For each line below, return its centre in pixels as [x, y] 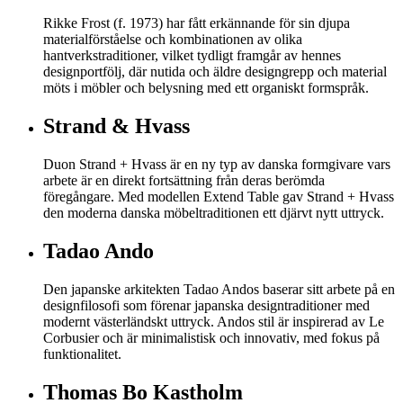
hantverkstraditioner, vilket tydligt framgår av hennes [192, 56]
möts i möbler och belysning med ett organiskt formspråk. [206, 88]
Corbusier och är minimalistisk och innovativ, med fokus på [211, 337]
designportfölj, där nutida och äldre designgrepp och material [215, 72]
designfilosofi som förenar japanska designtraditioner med [206, 305]
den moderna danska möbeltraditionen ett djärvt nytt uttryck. [214, 213]
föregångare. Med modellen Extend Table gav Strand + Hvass [219, 197]
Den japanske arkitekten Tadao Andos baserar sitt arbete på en [219, 289]
